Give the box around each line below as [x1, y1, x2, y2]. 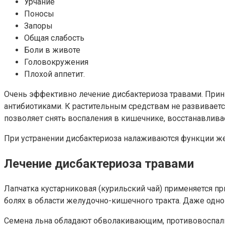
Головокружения [24, 57, 88, 67]
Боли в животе [24, 45, 80, 55]
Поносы [24, 9, 54, 19]
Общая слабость [24, 33, 84, 43]
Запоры [24, 21, 53, 31]
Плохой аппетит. [24, 69, 85, 79]
